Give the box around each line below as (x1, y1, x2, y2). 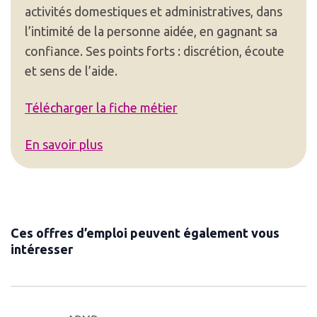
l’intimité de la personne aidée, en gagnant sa (25, 23, 277, 38)
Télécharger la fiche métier (25, 100, 178, 115)
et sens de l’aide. (25, 63, 117, 78)
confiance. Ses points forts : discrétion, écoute (25, 43, 284, 58)
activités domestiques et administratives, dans (25, 4, 282, 18)
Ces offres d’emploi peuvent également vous (11, 225, 279, 240)
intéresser (11, 241, 73, 256)
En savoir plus (25, 137, 103, 151)
